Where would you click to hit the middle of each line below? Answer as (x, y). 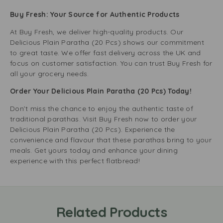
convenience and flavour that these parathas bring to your (111, 140)
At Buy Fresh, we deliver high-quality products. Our (97, 32)
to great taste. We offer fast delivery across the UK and (106, 53)
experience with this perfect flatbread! (75, 161)
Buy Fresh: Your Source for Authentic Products (95, 14)
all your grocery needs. (50, 74)
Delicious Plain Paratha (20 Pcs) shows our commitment (107, 42)
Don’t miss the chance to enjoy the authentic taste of (102, 109)
